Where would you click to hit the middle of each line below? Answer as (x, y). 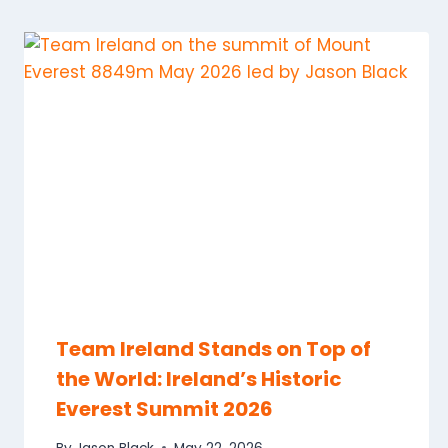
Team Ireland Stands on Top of (213, 349)
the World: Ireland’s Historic (199, 379)
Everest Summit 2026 (164, 409)
